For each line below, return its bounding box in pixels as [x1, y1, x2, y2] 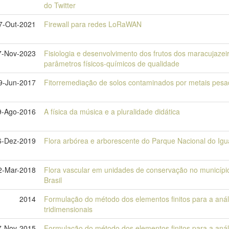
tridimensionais [44, 204, 93, 214]
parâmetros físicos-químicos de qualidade [44, 58, 179, 68]
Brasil [44, 175, 62, 185]
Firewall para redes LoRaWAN [44, 19, 142, 29]
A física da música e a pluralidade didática [44, 106, 180, 117]
